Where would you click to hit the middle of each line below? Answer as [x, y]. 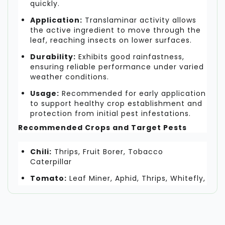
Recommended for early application [133, 93]
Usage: [45, 93]
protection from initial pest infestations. [110, 113]
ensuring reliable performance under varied [117, 67]
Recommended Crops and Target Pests [102, 127]
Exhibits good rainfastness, [130, 57]
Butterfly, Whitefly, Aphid [80, 215]
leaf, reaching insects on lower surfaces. [111, 40]
